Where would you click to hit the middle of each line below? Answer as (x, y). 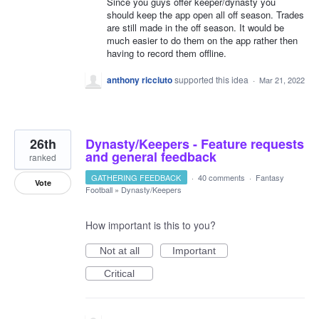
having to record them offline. (167, 53)
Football (99, 190)
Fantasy (270, 178)
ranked (43, 157)
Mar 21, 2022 (282, 80)
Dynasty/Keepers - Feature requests (195, 144)
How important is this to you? (151, 225)
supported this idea (213, 80)
